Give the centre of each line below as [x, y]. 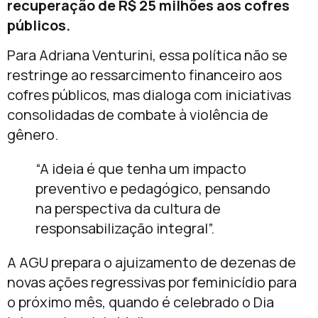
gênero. [33, 135]
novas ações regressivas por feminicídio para [152, 283]
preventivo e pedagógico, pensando [153, 189]
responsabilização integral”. [125, 229]
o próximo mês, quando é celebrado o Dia [141, 302]
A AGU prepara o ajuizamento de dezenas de [152, 263]
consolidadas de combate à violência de [138, 115]
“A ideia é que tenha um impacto [141, 169]
